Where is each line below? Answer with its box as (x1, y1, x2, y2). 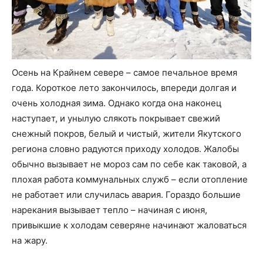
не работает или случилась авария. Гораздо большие (12, 189, 241, 201)
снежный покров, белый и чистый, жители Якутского (12, 128, 241, 140)
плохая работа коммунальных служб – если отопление (12, 174, 248, 186)
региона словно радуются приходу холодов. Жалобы (12, 143, 239, 155)
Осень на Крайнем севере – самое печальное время (12, 67, 237, 79)
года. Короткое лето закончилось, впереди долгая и (12, 82, 237, 94)
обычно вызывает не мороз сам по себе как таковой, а (12, 159, 247, 170)
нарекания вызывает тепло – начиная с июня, (12, 204, 207, 216)
